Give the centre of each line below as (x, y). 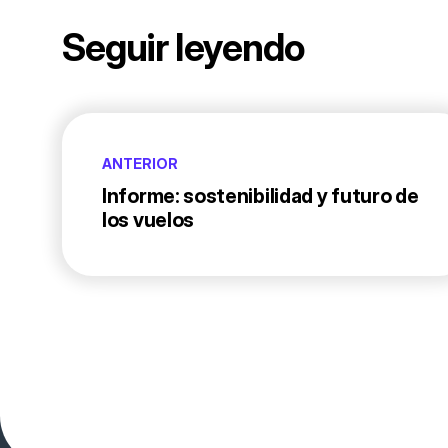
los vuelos (148, 219)
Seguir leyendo (183, 47)
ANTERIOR (140, 163)
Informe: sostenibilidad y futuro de (260, 195)
